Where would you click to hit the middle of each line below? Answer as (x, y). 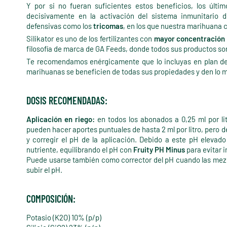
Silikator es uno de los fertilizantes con (90, 39)
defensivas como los (60, 26)
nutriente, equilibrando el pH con (80, 150)
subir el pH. (44, 170)
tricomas (108, 26)
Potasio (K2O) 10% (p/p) (64, 218)
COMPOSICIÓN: (51, 199)
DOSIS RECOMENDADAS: (67, 101)
